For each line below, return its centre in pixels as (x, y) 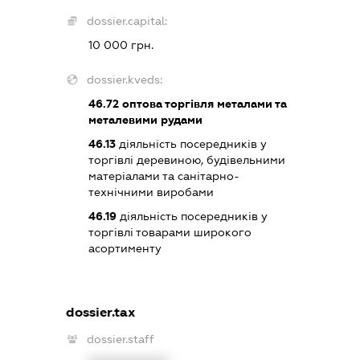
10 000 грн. (121, 45)
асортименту (125, 248)
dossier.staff (121, 340)
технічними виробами (151, 192)
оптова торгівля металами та (203, 104)
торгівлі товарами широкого (170, 232)
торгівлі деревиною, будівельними (187, 160)
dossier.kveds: (125, 80)
